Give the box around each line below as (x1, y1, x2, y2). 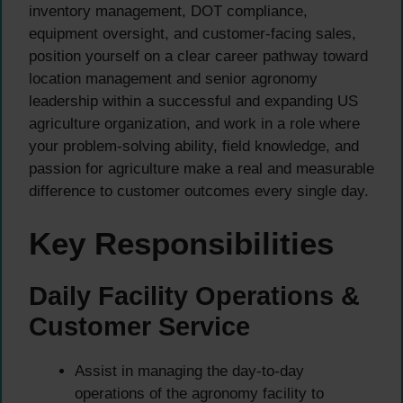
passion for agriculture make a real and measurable (29, 159, 374, 177)
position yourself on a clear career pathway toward (29, 47, 368, 65)
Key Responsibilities (29, 226, 334, 262)
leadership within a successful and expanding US (29, 92, 358, 110)
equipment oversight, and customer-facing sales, (29, 24, 356, 42)
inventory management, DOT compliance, (29, 2, 308, 20)
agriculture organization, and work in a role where (29, 114, 360, 132)
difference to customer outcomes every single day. (29, 182, 369, 200)
